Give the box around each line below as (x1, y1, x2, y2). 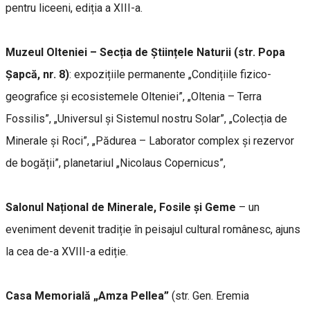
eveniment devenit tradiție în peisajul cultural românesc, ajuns (6, 222, 300, 236)
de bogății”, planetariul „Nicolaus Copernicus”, (6, 156, 228, 170)
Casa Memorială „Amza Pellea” (6, 289, 169, 302)
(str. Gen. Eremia (169, 289, 249, 302)
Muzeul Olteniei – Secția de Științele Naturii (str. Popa (6, 45, 285, 59)
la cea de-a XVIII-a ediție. (6, 244, 128, 258)
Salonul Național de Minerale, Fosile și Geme (6, 200, 236, 214)
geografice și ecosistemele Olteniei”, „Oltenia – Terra (6, 89, 262, 103)
